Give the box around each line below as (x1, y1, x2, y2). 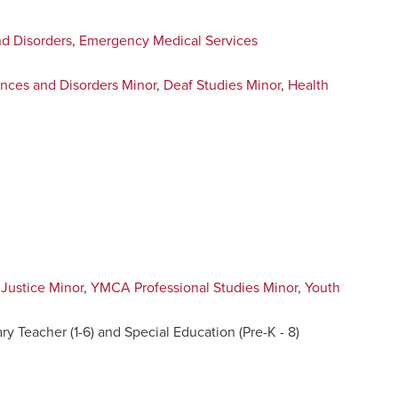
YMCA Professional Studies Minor (91, 279, 298, 297)
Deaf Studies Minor (163, 76, 281, 94)
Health (288, 76, 329, 94)
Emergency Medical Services (79, 32, 258, 50)
